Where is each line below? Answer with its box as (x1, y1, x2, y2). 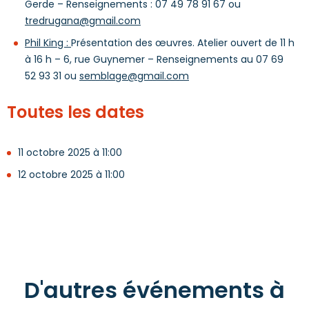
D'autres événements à (24, 275, 285, 306)
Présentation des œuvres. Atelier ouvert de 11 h (71, 36, 295, 50)
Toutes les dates (7, 101, 144, 123)
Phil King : (25, 36, 71, 50)
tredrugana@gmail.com (25, 14, 141, 28)
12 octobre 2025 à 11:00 (18, 168, 125, 181)
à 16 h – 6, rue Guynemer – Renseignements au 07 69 (25, 52, 283, 66)
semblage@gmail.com (79, 69, 189, 83)
